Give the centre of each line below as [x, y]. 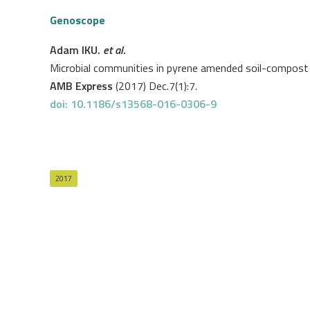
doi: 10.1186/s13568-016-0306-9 [133, 104]
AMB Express [83, 86]
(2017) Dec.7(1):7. [156, 86]
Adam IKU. [76, 50]
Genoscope [77, 20]
